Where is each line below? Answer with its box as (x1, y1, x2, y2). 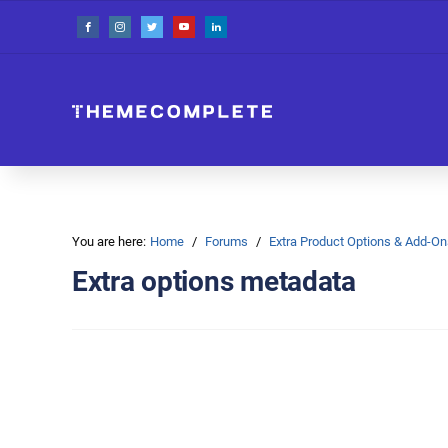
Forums (205, 233, 248, 249)
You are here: (72, 233, 146, 249)
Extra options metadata (72, 264, 356, 298)
